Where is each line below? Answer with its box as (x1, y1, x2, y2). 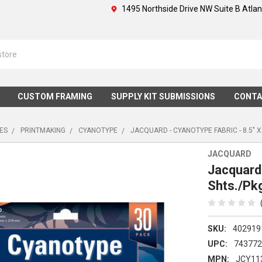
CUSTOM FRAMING (17, 91, 92, 101)
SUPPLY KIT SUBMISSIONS (111, 91, 215, 101)
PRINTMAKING (20, 126, 66, 135)
